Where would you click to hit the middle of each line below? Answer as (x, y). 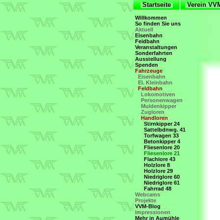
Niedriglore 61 (162, 183)
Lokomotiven (158, 94)
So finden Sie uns (158, 24)
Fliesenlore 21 (162, 153)
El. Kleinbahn (155, 82)
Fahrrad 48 (158, 189)
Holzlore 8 (157, 165)
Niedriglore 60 (162, 177)
